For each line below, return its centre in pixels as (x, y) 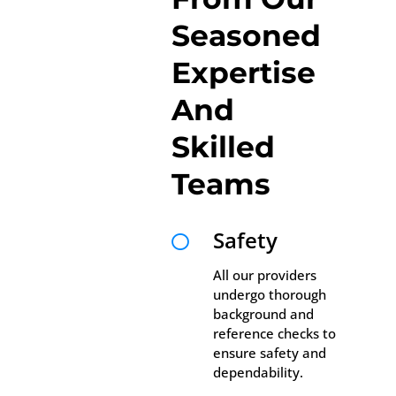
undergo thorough (270, 294)
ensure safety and (270, 352)
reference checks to (275, 333)
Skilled (224, 146)
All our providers (265, 274)
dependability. (259, 372)
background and (264, 313)
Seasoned (247, 35)
